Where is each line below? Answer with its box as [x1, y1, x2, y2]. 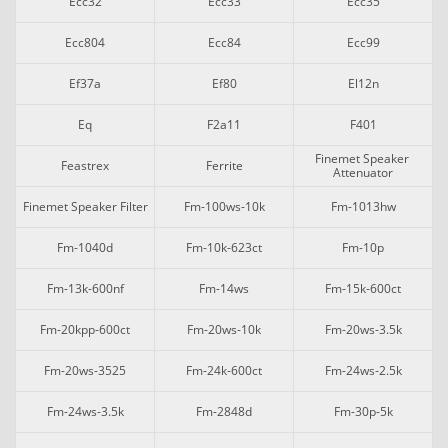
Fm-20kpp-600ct [40, 321, 130, 338]
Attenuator [333, 164, 393, 181]
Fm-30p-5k [333, 403, 393, 420]
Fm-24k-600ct [186, 362, 262, 379]
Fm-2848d [196, 403, 252, 420]
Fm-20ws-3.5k [324, 321, 402, 338]
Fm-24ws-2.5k [324, 362, 402, 379]
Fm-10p [342, 239, 384, 256]
